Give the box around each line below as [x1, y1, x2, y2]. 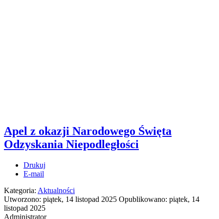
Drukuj [23, 160, 45, 169]
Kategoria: [4, 186, 38, 195]
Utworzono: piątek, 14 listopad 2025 [4, 195, 119, 203]
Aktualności [38, 186, 75, 195]
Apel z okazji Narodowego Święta [4, 124, 172, 137]
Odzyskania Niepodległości [4, 137, 139, 151]
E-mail [23, 169, 44, 178]
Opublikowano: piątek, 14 [119, 195, 199, 203]
